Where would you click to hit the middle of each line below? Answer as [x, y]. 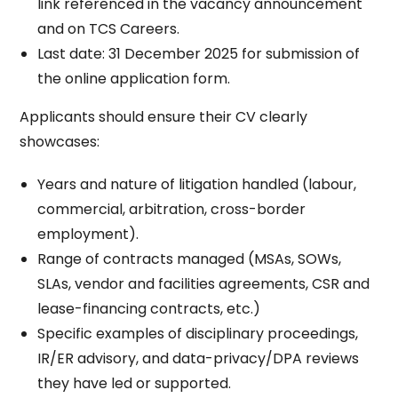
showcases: [60, 142]
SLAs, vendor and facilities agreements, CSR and [204, 284]
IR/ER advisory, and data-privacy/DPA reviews [199, 358]
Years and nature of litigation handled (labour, [197, 184]
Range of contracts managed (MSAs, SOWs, [190, 259]
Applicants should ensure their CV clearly [164, 117]
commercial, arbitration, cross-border [172, 209]
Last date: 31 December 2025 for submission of [199, 54]
